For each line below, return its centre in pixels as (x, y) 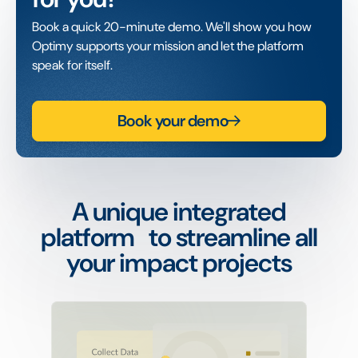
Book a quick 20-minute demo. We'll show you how (172, 26)
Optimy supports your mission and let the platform (168, 46)
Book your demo (173, 121)
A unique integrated (179, 211)
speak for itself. (72, 65)
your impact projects (179, 263)
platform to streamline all (179, 237)
